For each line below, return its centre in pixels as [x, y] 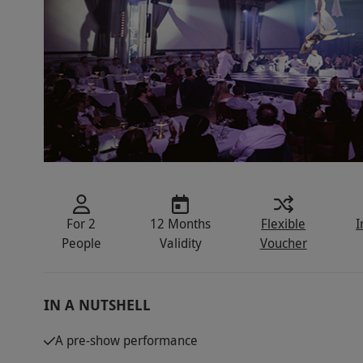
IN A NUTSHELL [97, 305]
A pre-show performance [126, 341]
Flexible [284, 224]
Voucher [283, 243]
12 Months [181, 224]
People [81, 243]
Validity [180, 243]
